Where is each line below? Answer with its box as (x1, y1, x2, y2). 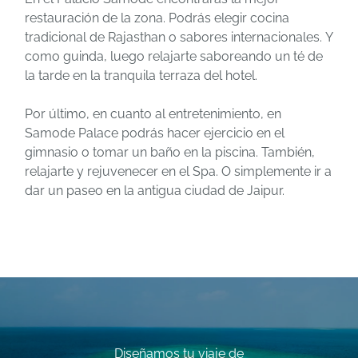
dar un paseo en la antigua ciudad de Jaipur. (25, 182, 284, 198)
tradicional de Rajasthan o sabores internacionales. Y (25, 29, 333, 45)
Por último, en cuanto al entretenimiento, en (25, 105, 281, 121)
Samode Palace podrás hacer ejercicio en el (25, 125, 284, 141)
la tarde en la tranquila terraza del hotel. (25, 67, 257, 83)
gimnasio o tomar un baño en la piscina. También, (25, 144, 318, 160)
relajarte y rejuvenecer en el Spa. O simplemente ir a (25, 163, 332, 179)
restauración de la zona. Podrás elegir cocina (25, 10, 289, 26)
